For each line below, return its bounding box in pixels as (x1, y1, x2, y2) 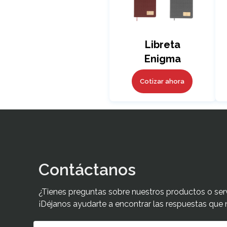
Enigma (144, 52, 181, 65)
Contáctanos (39, 160, 136, 179)
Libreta (144, 38, 180, 51)
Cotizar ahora (140, 77, 185, 85)
